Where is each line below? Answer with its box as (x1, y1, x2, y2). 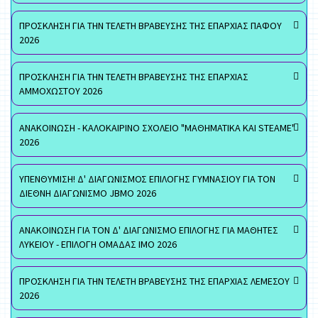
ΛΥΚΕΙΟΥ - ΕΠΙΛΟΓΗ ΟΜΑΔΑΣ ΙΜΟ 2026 (19, 238, 177, 251)
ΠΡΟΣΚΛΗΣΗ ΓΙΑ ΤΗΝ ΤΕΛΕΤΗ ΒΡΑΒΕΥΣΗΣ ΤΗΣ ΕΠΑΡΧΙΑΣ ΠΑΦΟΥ (19, 19, 282, 32)
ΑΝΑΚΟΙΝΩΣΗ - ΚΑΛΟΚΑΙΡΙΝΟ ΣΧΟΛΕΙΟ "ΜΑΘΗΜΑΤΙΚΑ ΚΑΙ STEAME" (19, 121, 295, 134)
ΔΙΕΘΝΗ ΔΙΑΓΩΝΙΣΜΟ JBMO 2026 (19, 187, 156, 199)
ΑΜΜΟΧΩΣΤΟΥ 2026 (19, 84, 102, 97)
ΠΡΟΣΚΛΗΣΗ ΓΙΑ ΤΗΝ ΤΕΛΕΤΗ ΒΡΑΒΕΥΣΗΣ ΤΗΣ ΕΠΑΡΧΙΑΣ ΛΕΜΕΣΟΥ (19, 275, 290, 287)
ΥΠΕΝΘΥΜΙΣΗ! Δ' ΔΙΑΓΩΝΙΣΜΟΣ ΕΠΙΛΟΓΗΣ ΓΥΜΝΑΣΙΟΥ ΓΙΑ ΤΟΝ (19, 172, 275, 185)
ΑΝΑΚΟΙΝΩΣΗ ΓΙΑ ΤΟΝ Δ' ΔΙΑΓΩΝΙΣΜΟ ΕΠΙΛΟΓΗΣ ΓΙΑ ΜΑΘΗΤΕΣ (19, 224, 278, 236)
